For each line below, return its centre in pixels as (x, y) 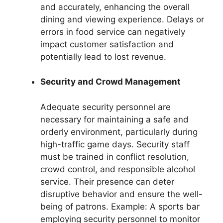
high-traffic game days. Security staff (115, 144)
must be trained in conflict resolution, (115, 157)
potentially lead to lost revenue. (103, 56)
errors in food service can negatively (113, 32)
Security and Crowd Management (111, 82)
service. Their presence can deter (107, 181)
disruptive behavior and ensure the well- (121, 194)
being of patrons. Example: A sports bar (120, 206)
